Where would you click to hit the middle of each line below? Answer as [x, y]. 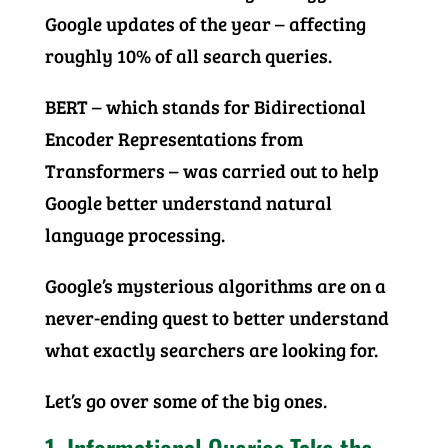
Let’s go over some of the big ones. [185, 401]
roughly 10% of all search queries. [188, 56]
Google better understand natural [188, 203]
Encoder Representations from [173, 139]
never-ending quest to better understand [216, 318]
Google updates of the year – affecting [205, 24]
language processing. [134, 235]
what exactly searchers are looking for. [211, 350]
